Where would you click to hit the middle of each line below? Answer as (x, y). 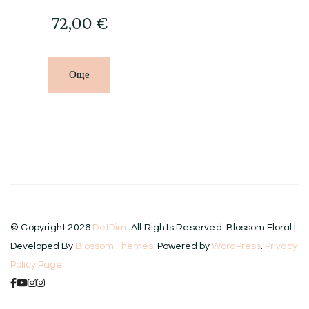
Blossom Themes (114, 247)
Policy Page (36, 265)
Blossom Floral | (261, 228)
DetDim (110, 228)
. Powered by (182, 247)
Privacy (281, 247)
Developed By (43, 247)
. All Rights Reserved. (177, 228)
